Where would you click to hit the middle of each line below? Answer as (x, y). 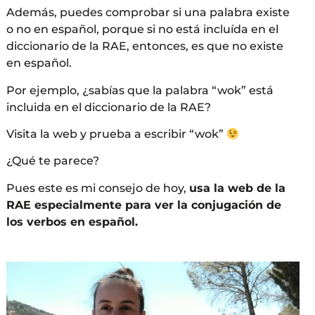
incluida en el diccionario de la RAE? (108, 107)
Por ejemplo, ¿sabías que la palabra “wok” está (140, 90)
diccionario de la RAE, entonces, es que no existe (144, 46)
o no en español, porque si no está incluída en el (142, 30)
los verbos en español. (72, 221)
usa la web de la (237, 188)
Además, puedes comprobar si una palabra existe (148, 13)
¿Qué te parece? (52, 161)
